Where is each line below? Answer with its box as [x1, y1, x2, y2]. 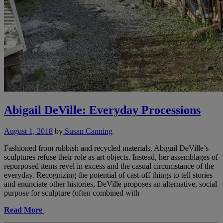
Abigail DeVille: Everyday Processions [4, 104, 201, 117]
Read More [4, 206, 42, 215]
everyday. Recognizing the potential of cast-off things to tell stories [4, 171, 213, 180]
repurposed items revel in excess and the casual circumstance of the [4, 162, 214, 171]
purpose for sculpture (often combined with [4, 189, 139, 198]
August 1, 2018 [4, 127, 53, 136]
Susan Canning [63, 127, 112, 136]
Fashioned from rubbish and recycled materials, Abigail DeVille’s [4, 144, 209, 153]
